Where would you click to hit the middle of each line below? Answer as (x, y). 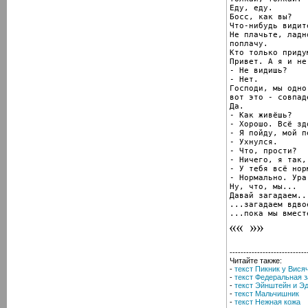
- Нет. (244, 79)
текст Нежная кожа (267, 301)
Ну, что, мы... (263, 186)
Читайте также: (256, 260)
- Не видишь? (258, 70)
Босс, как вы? (261, 16)
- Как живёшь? (261, 115)
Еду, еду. (251, 8)
